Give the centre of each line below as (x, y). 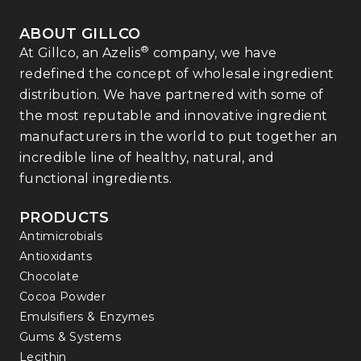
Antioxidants (56, 257)
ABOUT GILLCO (80, 34)
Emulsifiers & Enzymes (87, 317)
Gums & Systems (70, 337)
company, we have (213, 53)
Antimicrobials (61, 237)
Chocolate (50, 277)
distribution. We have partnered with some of (172, 95)
